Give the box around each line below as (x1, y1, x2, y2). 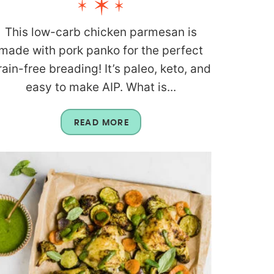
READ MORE (73, 118, 130, 127)
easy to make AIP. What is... (25, 80, 176, 94)
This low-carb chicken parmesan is (4, 24, 197, 39)
